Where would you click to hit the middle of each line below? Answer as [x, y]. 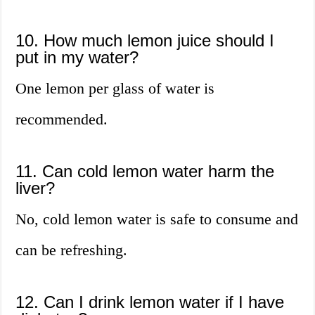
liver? [36, 188]
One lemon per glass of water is [115, 89]
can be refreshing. [72, 250]
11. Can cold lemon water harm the [145, 172]
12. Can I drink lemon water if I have [150, 302]
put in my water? [77, 58]
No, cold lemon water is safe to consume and [157, 219]
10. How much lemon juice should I [145, 41]
